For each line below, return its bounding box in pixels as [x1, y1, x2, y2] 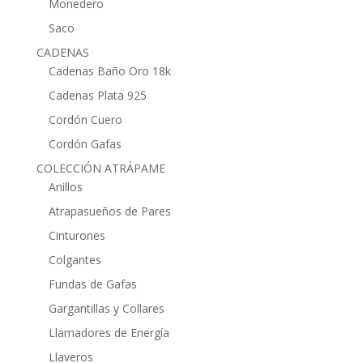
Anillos [48, 179, 83, 194]
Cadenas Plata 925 [48, 88, 147, 103]
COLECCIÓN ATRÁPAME [36, 160, 165, 176]
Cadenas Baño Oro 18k [48, 63, 171, 79]
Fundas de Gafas [48, 276, 137, 292]
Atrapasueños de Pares [48, 203, 171, 219]
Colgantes [48, 252, 101, 267]
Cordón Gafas [48, 136, 122, 152]
